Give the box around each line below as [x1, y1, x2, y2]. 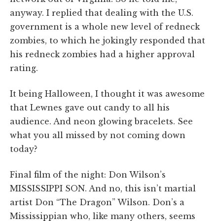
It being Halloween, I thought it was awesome [10, 88, 205, 99]
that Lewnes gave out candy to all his [10, 102, 170, 112]
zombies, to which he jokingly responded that [10, 35, 205, 45]
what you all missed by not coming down [10, 130, 185, 140]
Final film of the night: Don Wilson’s [10, 169, 166, 180]
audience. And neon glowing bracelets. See [10, 116, 193, 126]
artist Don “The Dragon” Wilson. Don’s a [10, 197, 184, 207]
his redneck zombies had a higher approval [10, 49, 195, 59]
